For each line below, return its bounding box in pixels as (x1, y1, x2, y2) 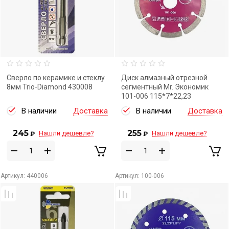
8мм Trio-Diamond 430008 (7, 83, 93, 91)
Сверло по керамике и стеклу (7, 74, 105, 82)
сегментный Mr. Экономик (121, 83, 209, 91)
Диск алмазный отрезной (121, 74, 208, 82)
